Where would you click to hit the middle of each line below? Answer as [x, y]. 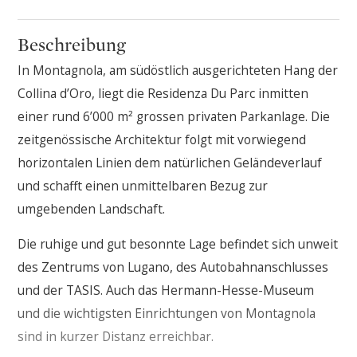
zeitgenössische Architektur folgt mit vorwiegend [162, 139]
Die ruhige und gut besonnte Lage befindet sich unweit [178, 244]
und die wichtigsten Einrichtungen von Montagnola [167, 314]
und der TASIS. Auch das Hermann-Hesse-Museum [166, 290]
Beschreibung [72, 45]
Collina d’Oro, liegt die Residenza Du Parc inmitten [163, 93]
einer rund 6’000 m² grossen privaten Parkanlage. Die [174, 116]
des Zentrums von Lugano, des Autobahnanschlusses [173, 267]
